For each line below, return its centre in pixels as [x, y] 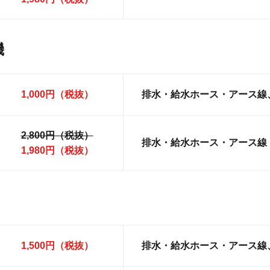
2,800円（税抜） [57, 136]
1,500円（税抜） [57, 246]
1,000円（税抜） [57, 95]
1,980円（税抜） [57, 151]
